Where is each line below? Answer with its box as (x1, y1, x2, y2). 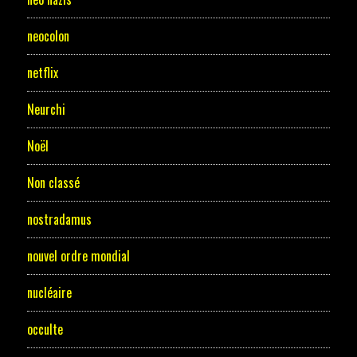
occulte (26, 320, 63, 339)
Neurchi (26, 100, 65, 120)
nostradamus (26, 210, 92, 229)
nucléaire (26, 283, 72, 303)
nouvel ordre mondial (26, 246, 130, 266)
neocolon (26, 26, 69, 46)
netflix (26, 63, 58, 83)
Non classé (26, 173, 80, 193)
